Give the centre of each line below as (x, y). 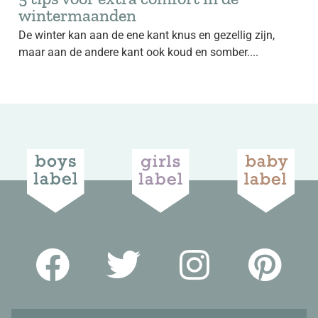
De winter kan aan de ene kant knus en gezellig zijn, (147, 35)
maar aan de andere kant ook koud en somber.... (138, 52)
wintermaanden (77, 15)
